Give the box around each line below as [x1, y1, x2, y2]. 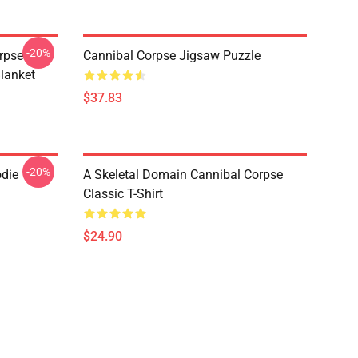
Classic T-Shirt [83, 186, 163, 201]
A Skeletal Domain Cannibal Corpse [83, 167, 283, 182]
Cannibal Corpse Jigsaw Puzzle [83, 48, 261, 63]
